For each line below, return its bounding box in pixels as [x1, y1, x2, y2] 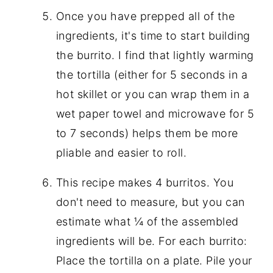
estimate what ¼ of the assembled [55, 214, 239, 228]
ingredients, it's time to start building [55, 29, 250, 42]
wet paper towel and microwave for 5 [55, 107, 255, 120]
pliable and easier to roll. [55, 146, 187, 159]
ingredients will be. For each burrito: [55, 234, 247, 247]
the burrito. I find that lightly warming [55, 48, 254, 62]
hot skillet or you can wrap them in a [55, 87, 250, 101]
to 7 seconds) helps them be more [55, 126, 238, 140]
